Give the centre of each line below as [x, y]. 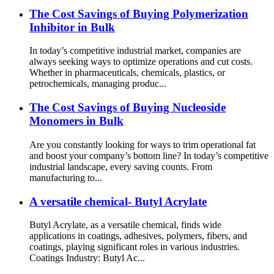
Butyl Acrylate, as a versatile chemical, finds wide [125, 225]
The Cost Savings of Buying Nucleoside [128, 108]
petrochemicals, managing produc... [98, 84]
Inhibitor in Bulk [72, 27]
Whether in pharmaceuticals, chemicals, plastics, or [127, 73]
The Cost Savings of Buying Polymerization [139, 13]
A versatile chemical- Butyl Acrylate [118, 201]
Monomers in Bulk [76, 121]
